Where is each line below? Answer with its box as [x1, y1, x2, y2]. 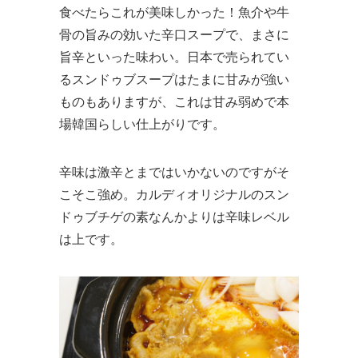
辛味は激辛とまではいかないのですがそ [59, 165, 289, 179]
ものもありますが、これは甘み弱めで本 [59, 94, 289, 109]
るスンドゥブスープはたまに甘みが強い [59, 72, 289, 86]
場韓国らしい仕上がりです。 [59, 117, 225, 131]
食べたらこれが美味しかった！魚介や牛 [59, 5, 289, 19]
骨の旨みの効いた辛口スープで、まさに [59, 27, 289, 42]
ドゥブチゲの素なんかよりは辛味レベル [59, 209, 289, 224]
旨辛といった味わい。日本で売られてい [59, 50, 289, 64]
